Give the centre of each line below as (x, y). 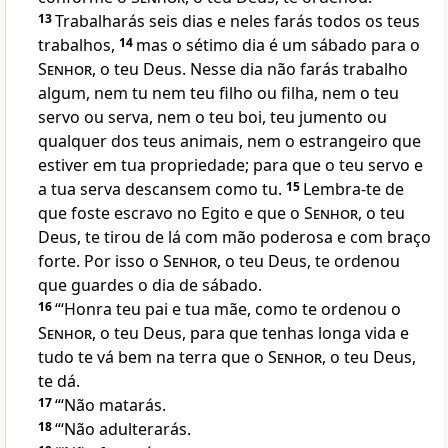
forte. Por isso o (100, 261)
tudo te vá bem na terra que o (153, 357)
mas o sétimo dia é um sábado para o (278, 45)
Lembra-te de (353, 189)
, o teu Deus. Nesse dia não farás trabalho (250, 69)
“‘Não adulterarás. (123, 429)
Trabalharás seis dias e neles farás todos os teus (237, 21)
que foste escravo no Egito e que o (171, 213)
